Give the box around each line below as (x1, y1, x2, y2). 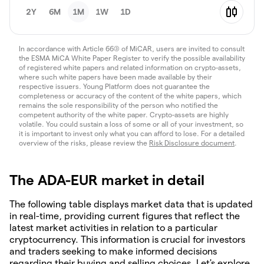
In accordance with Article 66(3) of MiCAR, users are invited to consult (19, 45, 245, 52)
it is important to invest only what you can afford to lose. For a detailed (19, 130, 245, 137)
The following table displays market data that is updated (9, 199, 253, 209)
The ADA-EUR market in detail (9, 172, 204, 188)
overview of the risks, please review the (19, 139, 149, 147)
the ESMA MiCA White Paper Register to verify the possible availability (19, 54, 245, 62)
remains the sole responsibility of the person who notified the (19, 101, 218, 109)
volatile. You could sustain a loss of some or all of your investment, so (19, 120, 243, 128)
